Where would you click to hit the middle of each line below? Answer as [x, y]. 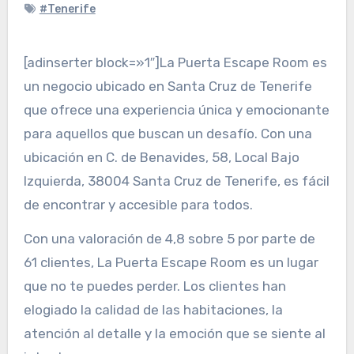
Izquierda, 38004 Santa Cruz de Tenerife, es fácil [176, 181]
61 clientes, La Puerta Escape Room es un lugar [171, 262]
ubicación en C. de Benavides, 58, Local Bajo [161, 157]
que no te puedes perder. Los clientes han [154, 286]
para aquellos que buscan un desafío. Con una [168, 133]
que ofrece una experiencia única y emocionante [176, 109]
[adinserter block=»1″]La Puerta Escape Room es [175, 62]
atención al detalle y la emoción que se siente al [174, 333]
